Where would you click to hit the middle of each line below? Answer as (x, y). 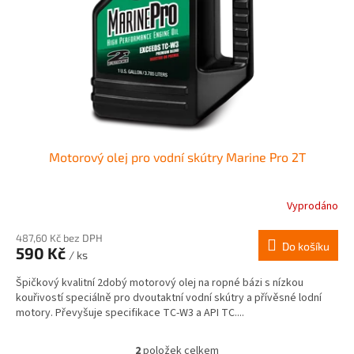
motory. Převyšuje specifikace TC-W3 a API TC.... (130, 313)
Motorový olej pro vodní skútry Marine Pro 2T (177, 156)
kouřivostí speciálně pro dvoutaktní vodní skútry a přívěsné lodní (169, 298)
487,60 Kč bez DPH (59, 237)
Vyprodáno (313, 207)
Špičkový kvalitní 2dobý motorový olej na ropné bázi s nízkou (160, 282)
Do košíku (306, 246)
